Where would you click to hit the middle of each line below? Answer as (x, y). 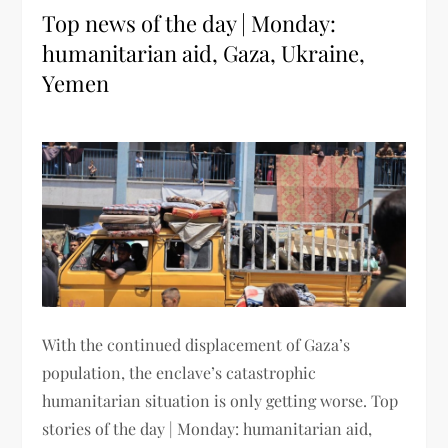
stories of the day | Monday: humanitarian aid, (207, 428)
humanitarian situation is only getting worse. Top (220, 400)
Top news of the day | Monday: (189, 23)
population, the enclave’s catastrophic (179, 372)
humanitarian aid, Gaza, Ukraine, (204, 53)
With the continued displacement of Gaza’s (196, 344)
